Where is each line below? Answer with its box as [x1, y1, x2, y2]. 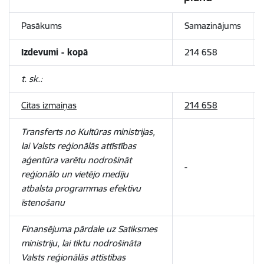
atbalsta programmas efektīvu [21, 183, 141, 194]
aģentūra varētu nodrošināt [21, 154, 131, 166]
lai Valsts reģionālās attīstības [21, 140, 136, 151]
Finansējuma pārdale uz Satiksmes [21, 223, 157, 235]
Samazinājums [184, 20, 241, 31]
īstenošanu [21, 197, 65, 208]
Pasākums [21, 20, 62, 31]
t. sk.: [21, 73, 42, 84]
